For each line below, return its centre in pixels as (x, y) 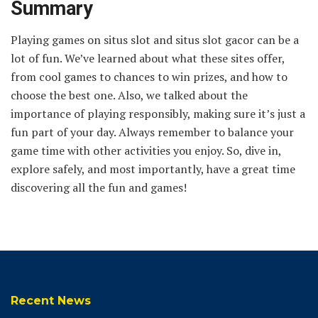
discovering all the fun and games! (99, 188)
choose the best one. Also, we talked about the (129, 95)
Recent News (51, 301)
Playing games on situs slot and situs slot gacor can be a (155, 40)
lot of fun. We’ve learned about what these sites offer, (148, 59)
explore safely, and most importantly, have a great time (153, 169)
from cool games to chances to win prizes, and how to (149, 77)
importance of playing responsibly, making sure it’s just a (158, 114)
